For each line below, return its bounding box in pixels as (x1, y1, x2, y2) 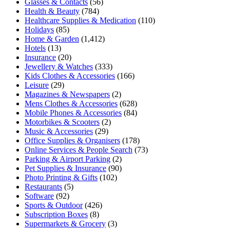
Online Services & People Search (25, 145, 132, 154)
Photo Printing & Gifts (25, 172, 98, 182)
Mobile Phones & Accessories (25, 108, 122, 117)
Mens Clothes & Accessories (25, 99, 118, 108)
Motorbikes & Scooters (25, 117, 100, 126)
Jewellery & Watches (25, 62, 93, 71)
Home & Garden (25, 34, 79, 43)
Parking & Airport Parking (25, 154, 110, 163)
